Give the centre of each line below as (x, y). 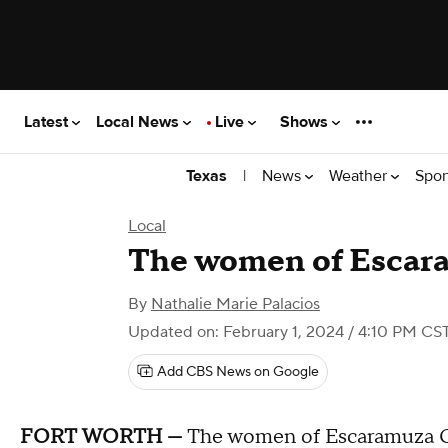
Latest (48, 121)
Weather (360, 175)
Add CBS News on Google (238, 372)
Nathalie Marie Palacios (235, 304)
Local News (139, 121)
